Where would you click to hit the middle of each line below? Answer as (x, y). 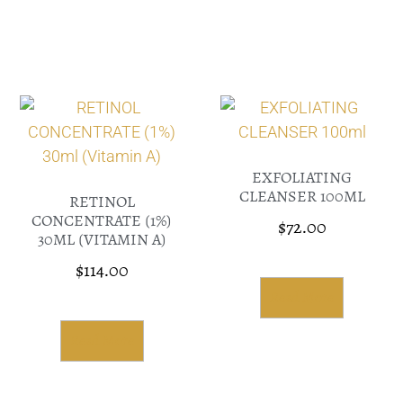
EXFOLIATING (302, 178)
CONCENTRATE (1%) (102, 221)
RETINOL (102, 202)
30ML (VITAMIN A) (102, 240)
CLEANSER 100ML (302, 197)
